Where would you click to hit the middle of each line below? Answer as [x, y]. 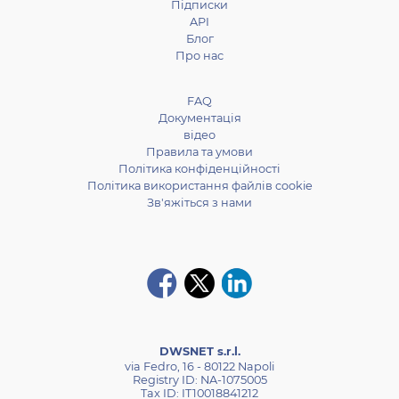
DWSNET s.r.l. [199, 351]
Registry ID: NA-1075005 [199, 380]
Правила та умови [199, 152]
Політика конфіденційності [199, 169]
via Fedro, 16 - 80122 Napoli [199, 366]
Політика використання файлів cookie [199, 186]
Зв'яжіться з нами [199, 203]
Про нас [199, 56]
